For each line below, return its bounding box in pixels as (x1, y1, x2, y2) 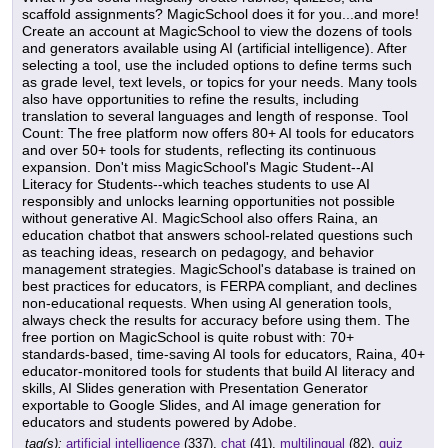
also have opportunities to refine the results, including (22, 91, 359, 108)
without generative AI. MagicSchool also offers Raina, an (22, 210, 378, 227)
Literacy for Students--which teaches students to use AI (22, 176, 370, 193)
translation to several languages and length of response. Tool (22, 108, 408, 125)
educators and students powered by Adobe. (22, 414, 297, 431)
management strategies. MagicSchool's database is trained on (22, 261, 416, 278)
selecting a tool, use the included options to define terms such (22, 57, 412, 74)
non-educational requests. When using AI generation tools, (22, 295, 392, 312)
